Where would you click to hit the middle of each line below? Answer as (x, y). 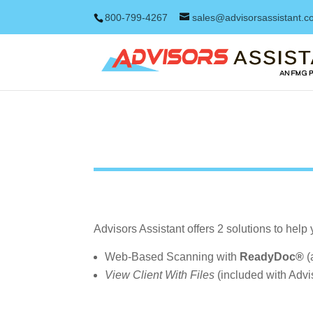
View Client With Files (160, 275)
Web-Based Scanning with (173, 256)
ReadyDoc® (272, 256)
